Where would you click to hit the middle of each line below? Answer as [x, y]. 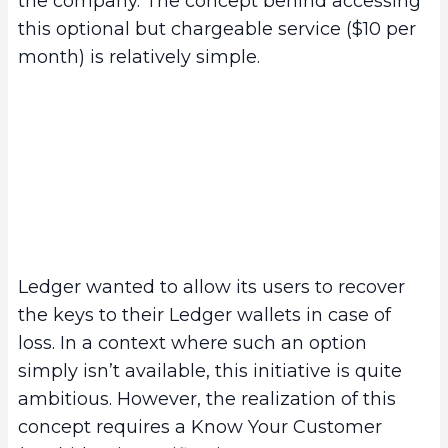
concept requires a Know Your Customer [200, 427]
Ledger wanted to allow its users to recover [211, 287]
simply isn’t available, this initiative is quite [210, 371]
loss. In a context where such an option [192, 343]
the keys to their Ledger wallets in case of [204, 315]
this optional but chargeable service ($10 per [217, 28]
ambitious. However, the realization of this [207, 399]
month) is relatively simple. [139, 56]
